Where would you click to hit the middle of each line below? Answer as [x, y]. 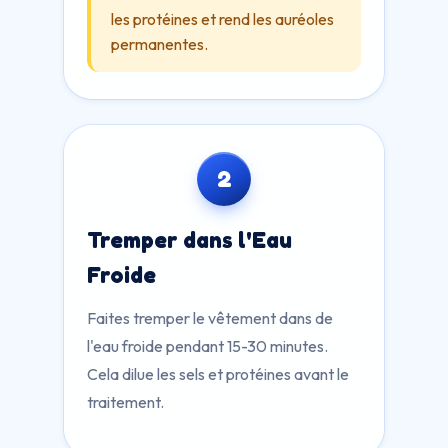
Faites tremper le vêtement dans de [210, 318]
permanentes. [159, 44]
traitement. [125, 402]
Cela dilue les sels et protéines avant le [218, 374]
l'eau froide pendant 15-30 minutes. [207, 346]
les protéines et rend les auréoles [222, 19]
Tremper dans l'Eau [189, 239]
